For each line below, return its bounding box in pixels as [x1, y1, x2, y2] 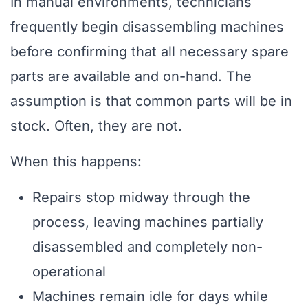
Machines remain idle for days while [32, 288, 268, 305]
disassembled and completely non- [32, 239, 263, 256]
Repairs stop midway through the [32, 189, 250, 206]
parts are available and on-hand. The [10, 68, 252, 85]
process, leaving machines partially [32, 214, 263, 231]
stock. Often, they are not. [10, 118, 182, 135]
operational [32, 263, 106, 280]
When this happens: [10, 153, 142, 170]
